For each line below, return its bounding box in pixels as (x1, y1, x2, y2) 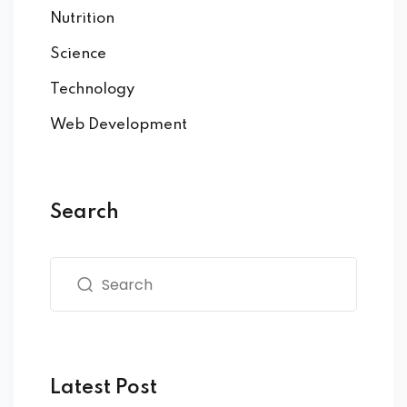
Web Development (50, 117, 187, 134)
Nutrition (50, 11, 114, 27)
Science (50, 46, 106, 63)
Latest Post (50, 378, 157, 399)
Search (50, 203, 119, 223)
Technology (50, 82, 134, 98)
